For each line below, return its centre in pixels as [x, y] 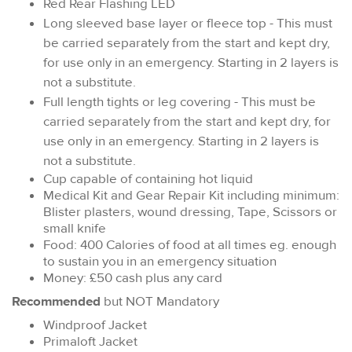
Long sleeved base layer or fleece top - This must [188, 23]
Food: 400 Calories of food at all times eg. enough [190, 244]
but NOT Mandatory [160, 301]
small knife [75, 228]
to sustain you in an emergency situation [160, 261]
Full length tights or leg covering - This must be [180, 101]
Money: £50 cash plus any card [133, 277]
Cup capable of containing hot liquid [148, 178]
